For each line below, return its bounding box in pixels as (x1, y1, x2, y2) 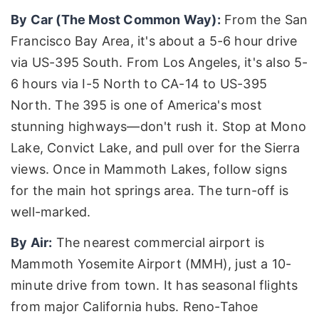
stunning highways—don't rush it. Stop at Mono (11, 118, 307, 134)
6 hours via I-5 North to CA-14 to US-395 (11, 75, 268, 91)
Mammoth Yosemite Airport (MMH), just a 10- (11, 256, 292, 272)
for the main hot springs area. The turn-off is (11, 182, 289, 198)
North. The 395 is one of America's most (11, 97, 262, 113)
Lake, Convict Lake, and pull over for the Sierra (11, 140, 300, 155)
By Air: (11, 235, 53, 251)
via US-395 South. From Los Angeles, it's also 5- (11, 54, 308, 70)
